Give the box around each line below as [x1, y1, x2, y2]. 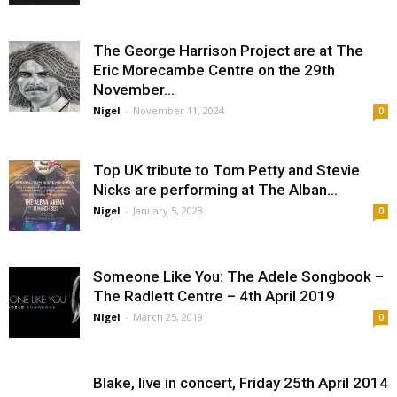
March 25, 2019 [133, 310, 203, 323]
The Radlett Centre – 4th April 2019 [93, 287, 335, 305]
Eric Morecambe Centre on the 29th [93, 61, 335, 79]
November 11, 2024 [133, 104, 224, 117]
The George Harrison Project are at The [93, 42, 363, 59]
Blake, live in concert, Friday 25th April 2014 [93, 374, 388, 392]
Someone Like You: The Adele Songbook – [93, 268, 384, 285]
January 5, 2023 [133, 204, 203, 217]
